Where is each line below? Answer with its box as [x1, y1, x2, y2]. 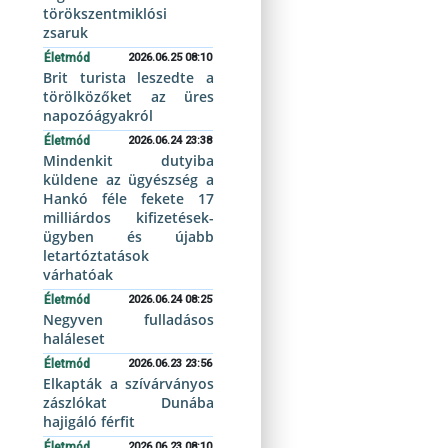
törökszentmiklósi [43, 4, 168, 23]
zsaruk [43, 23, 89, 42]
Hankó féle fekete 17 [43, 189, 214, 208]
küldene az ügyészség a [43, 170, 214, 189]
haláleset [43, 329, 106, 348]
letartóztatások [43, 246, 150, 265]
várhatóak [43, 265, 114, 284]
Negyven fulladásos [43, 310, 214, 329]
